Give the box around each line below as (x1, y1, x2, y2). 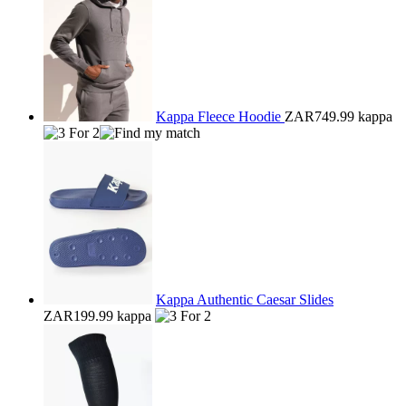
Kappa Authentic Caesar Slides (156, 292, 333, 307)
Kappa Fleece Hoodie (156, 109, 285, 124)
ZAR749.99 (285, 109, 354, 124)
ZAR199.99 (43, 308, 113, 324)
